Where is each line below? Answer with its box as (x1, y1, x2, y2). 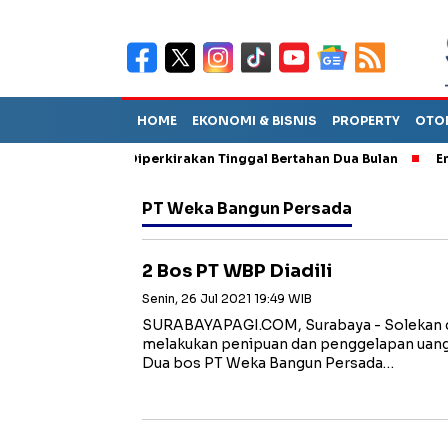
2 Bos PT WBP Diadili (142, 260, 332, 282)
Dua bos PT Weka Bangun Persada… (142, 354, 394, 372)
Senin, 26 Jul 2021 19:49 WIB (142, 291, 312, 306)
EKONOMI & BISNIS (192, 113, 317, 128)
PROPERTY (332, 113, 400, 128)
